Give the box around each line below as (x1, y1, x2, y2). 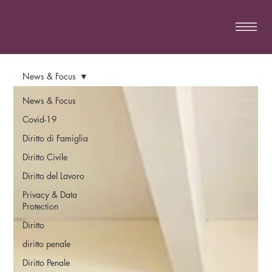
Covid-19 (22, 113, 58, 125)
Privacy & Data (22, 188, 78, 200)
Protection (22, 200, 59, 212)
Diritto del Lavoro (22, 169, 85, 182)
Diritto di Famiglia (22, 132, 89, 144)
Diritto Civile (22, 151, 68, 163)
